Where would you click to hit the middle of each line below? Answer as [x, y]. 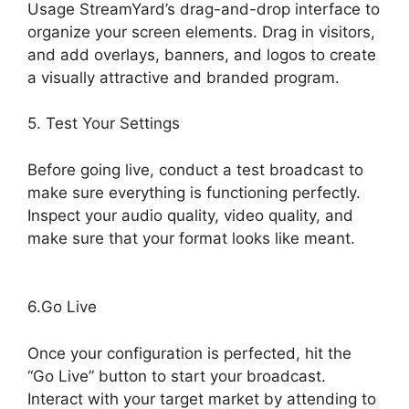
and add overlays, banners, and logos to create [202, 54]
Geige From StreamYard [115, 261]
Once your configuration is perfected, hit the [189, 353]
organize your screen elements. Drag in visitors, [201, 31]
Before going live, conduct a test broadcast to [195, 169]
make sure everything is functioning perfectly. [194, 192]
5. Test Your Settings [104, 124]
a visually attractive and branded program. [184, 77]
